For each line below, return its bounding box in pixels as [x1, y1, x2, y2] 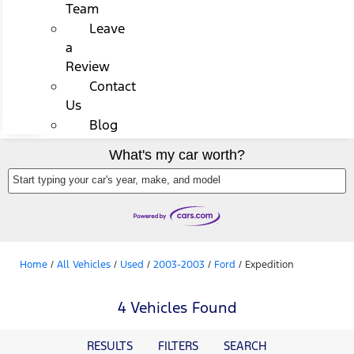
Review [65, 57, 110, 75]
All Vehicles [57, 258, 111, 271]
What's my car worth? [109, 147, 245, 164]
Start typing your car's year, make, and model [13, 174, 220, 186]
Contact [88, 77, 136, 95]
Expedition [245, 258, 294, 271]
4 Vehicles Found [117, 297, 237, 317]
